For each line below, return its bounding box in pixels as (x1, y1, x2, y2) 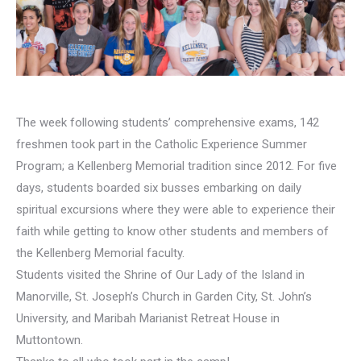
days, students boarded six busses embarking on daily (16, 180, 301, 196)
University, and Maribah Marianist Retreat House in (16, 311, 280, 326)
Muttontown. (16, 333, 83, 348)
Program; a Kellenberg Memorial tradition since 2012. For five (16, 159, 337, 174)
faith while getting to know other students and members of (16, 224, 329, 239)
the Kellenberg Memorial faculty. (16, 246, 185, 261)
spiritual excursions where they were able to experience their (16, 202, 335, 218)
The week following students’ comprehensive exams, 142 (16, 115, 319, 131)
